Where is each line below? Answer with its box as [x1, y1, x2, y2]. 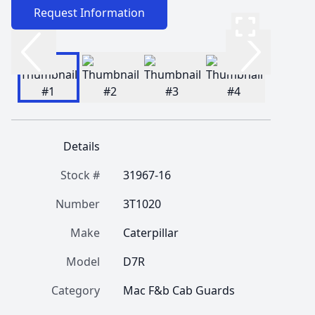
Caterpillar [123, 225, 179, 240]
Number [56, 196, 100, 212]
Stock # [60, 167, 100, 183]
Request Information [34, 5, 145, 20]
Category [51, 283, 100, 298]
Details [63, 139, 100, 154]
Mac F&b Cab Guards [123, 283, 235, 298]
